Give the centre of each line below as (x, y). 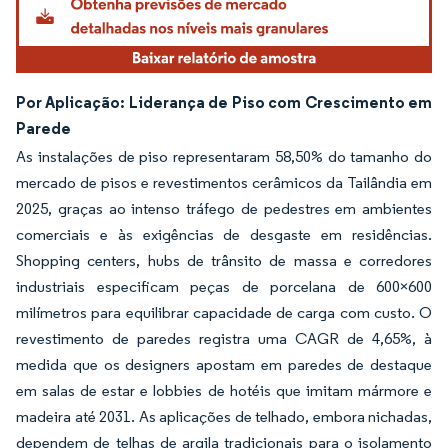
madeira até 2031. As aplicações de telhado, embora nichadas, (224, 416)
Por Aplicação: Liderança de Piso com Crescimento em (224, 101)
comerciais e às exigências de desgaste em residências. (224, 234)
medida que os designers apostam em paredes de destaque (224, 364)
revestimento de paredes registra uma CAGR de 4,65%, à (224, 338)
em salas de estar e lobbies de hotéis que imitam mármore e (224, 390)
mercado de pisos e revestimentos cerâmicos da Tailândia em (224, 182)
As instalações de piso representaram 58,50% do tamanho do (224, 156)
